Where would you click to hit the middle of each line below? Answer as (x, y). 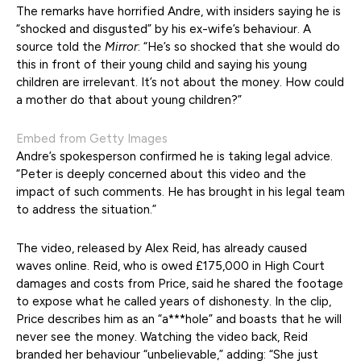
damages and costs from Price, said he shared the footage (180, 284)
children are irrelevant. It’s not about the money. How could (180, 83)
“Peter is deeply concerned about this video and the (161, 174)
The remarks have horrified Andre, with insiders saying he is (178, 12)
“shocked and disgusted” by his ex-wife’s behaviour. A (164, 29)
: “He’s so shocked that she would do (239, 47)
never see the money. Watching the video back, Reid (162, 337)
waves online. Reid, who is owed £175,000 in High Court (170, 266)
